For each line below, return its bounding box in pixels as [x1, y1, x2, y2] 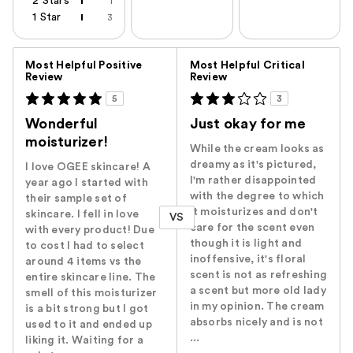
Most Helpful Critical [189, 59, 305, 71]
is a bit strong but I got [25, 303, 149, 314]
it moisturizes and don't [189, 206, 318, 217]
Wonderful [25, 116, 98, 131]
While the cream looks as [189, 143, 325, 154]
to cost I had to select [25, 240, 144, 251]
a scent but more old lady [189, 284, 326, 296]
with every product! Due [25, 224, 154, 236]
